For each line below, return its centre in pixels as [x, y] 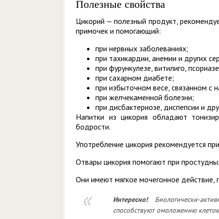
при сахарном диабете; [135, 78]
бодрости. [93, 127]
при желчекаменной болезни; [145, 97]
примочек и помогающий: [118, 31]
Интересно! [130, 199]
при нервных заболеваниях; [142, 48]
